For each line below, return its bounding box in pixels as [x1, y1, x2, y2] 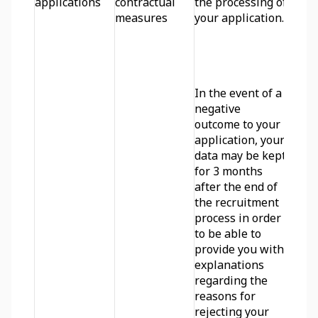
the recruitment [194, 194, 279, 210]
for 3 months [194, 163, 263, 179]
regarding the [194, 273, 268, 288]
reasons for [194, 288, 256, 304]
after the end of [194, 179, 278, 194]
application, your [194, 132, 285, 148]
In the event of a [194, 85, 282, 101]
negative [194, 101, 241, 116]
